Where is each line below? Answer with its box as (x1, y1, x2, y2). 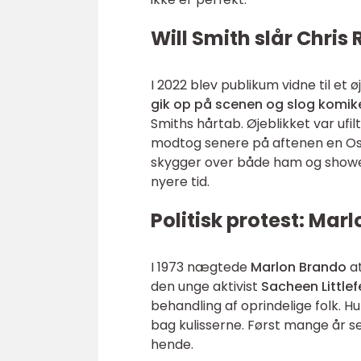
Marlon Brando (251, 258, 346, 276)
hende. (151, 335, 193, 354)
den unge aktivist (151, 277, 261, 296)
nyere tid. (151, 172, 210, 191)
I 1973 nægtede (151, 258, 251, 276)
